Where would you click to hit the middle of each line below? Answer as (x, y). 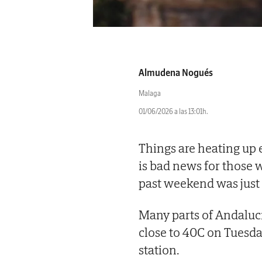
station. (159, 249)
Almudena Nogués (176, 72)
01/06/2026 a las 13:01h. (173, 111)
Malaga (150, 93)
